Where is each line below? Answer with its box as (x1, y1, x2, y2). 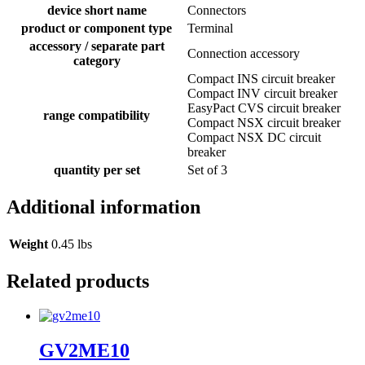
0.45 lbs (51, 236, 92, 251)
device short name (46, 3, 147, 18)
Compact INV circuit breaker (187, 86, 337, 101)
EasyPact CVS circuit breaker (187, 101, 341, 116)
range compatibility (43, 108, 150, 123)
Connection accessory (187, 46, 300, 61)
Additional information (7, 196, 200, 218)
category (73, 54, 121, 68)
